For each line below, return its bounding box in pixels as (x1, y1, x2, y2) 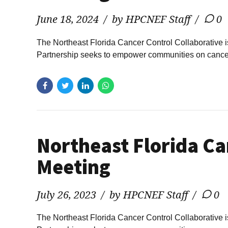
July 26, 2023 (37, 187, 96, 202)
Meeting (37, 154, 110, 180)
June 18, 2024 (37, 12, 99, 26)
